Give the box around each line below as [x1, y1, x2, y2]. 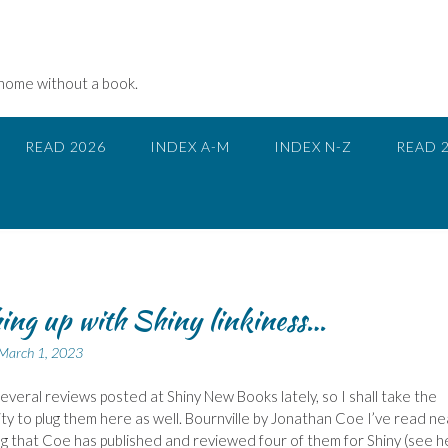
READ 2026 [25, 138, 106, 155]
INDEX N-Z [274, 138, 352, 155]
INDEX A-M [150, 138, 230, 155]
